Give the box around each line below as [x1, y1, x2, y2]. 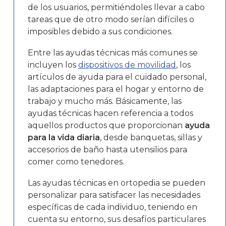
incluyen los [28, 60, 78, 70]
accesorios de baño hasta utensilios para [28, 144, 187, 154]
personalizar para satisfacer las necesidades [28, 190, 200, 200]
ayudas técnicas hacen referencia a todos [28, 108, 193, 118]
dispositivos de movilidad [78, 60, 176, 70]
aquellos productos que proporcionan [28, 120, 185, 130]
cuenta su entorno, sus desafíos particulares [28, 214, 206, 224]
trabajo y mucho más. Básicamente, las [28, 96, 182, 106]
